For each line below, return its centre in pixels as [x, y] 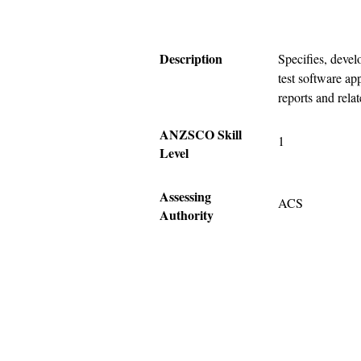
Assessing [185, 196]
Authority [187, 215]
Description [191, 58]
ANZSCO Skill [201, 134]
